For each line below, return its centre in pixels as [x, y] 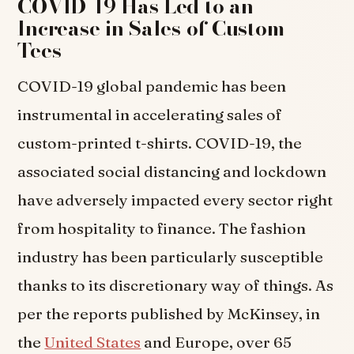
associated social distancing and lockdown [172, 171]
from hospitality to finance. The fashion [162, 228]
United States [93, 342]
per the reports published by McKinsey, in [169, 313]
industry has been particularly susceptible [171, 256]
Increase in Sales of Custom [151, 28]
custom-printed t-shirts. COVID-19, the [160, 143]
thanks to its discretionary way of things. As [176, 285]
